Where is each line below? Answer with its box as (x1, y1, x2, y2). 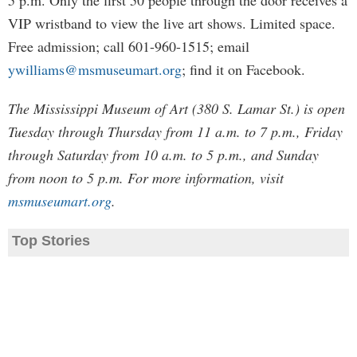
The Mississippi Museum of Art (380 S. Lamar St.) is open (8, 99, 345, 118)
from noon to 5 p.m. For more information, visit (8, 168, 284, 187)
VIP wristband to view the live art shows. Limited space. (8, 14, 335, 33)
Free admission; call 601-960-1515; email (8, 37, 249, 56)
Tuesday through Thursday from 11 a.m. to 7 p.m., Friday (8, 122, 343, 141)
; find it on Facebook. (182, 60, 305, 79)
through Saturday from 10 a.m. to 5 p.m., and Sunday (8, 145, 319, 164)
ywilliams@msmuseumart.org (8, 60, 182, 79)
